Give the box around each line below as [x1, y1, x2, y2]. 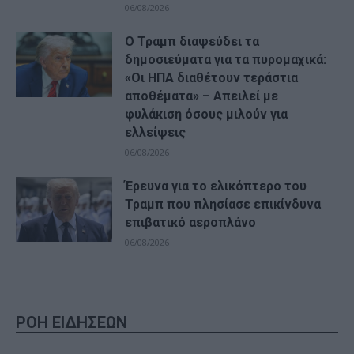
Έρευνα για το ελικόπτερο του [125, 178, 307, 194]
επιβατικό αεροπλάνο [125, 214, 257, 230]
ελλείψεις [125, 124, 186, 140]
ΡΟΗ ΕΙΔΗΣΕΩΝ [16, 312, 127, 332]
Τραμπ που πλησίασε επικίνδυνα [125, 196, 322, 212]
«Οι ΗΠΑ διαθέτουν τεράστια [125, 70, 299, 85]
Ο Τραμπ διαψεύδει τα [125, 33, 260, 49]
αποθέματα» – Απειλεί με [125, 88, 279, 104]
